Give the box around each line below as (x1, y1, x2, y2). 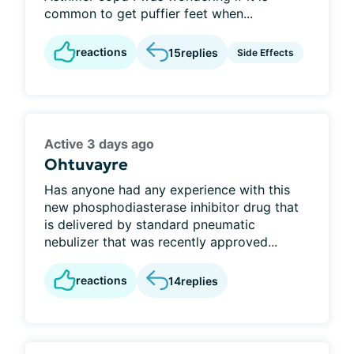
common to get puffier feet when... (44, 6, 253, 21)
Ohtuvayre (44, 154, 128, 175)
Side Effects (237, 46, 294, 58)
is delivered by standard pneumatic (44, 217, 255, 232)
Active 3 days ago (44, 136, 154, 152)
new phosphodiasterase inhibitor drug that (44, 199, 299, 215)
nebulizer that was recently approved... (44, 234, 277, 250)
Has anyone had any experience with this (44, 182, 290, 198)
